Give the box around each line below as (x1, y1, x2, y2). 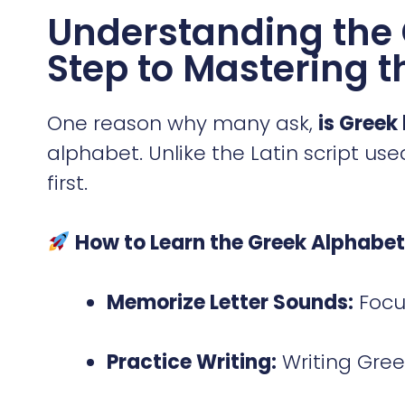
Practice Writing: (107, 347, 277, 376)
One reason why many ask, (47, 108, 318, 137)
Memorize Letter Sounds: (107, 287, 353, 316)
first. (47, 168, 88, 197)
